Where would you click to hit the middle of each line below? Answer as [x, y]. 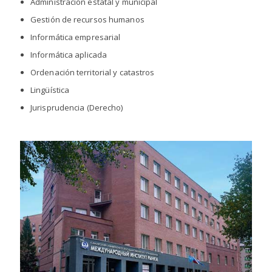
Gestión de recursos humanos [87, 19]
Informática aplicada [69, 54]
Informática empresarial [76, 37]
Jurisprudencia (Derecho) [77, 107]
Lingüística [50, 90]
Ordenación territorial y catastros [93, 72]
